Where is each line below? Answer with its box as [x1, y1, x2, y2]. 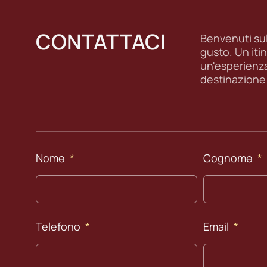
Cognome [203, 151, 255, 166]
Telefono [36, 219, 83, 234]
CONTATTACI [36, 27, 166, 57]
